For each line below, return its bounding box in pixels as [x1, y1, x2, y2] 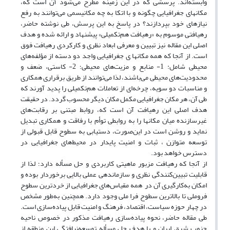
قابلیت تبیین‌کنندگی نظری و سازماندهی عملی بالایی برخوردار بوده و [21, 167, 207, 182]
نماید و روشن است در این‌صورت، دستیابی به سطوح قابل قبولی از [21, 124, 207, 139]
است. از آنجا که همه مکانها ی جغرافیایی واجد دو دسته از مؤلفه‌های [21, 49, 207, 63]
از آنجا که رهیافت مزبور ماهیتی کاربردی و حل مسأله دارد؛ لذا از [21, 157, 207, 171]
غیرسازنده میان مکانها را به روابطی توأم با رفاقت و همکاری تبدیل [21, 113, 207, 128]
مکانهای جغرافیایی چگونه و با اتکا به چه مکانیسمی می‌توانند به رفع [21, 6, 207, 20]
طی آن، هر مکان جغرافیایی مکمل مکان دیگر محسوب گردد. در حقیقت [21, 92, 207, 106]
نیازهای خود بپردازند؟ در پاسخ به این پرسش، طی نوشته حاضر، [21, 16, 207, 31]
